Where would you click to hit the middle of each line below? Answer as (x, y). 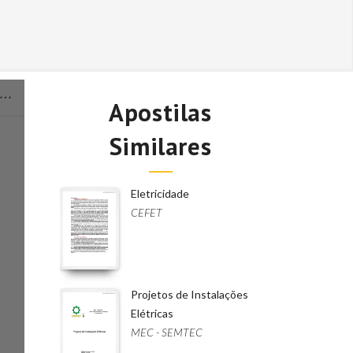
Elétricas (152, 313)
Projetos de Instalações (190, 294)
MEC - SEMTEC (167, 332)
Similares (160, 146)
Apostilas (160, 112)
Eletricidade (160, 193)
